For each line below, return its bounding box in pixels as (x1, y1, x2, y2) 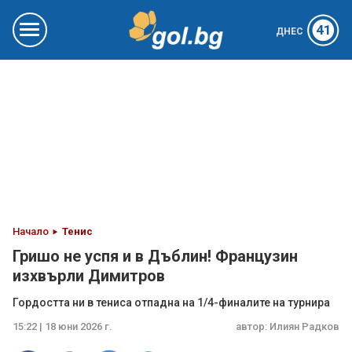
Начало (13, 225, 49, 237)
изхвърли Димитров (13, 266, 165, 285)
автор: (236, 321, 269, 332)
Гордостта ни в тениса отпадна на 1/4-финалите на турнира (13, 296, 330, 309)
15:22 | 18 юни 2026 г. (13, 321, 112, 332)
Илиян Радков (269, 321, 339, 332)
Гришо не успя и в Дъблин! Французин (13, 247, 298, 266)
